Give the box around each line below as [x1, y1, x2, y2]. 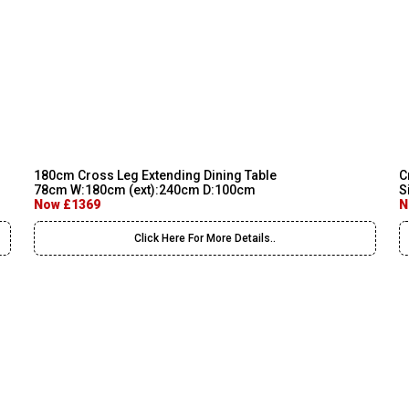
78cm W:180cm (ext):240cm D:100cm [34, 183, 256, 197]
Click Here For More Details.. [134, 232, 276, 245]
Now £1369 [34, 197, 100, 212]
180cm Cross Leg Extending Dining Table [34, 168, 277, 183]
